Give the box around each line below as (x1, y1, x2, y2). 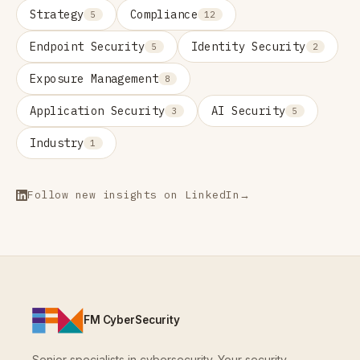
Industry (30, 135, 84, 150)
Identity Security (190, 39, 306, 54)
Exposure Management (30, 71, 158, 86)
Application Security (30, 103, 166, 118)
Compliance (129, 6, 198, 22)
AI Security (211, 103, 286, 118)
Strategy (30, 6, 84, 22)
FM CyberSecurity (84, 313, 180, 327)
